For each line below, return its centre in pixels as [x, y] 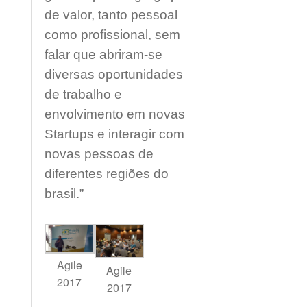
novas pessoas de [99, 154]
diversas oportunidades [114, 74]
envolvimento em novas [115, 114]
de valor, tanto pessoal [111, 15]
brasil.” [64, 194]
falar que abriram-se [103, 54]
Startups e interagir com [114, 134]
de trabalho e [83, 94]
